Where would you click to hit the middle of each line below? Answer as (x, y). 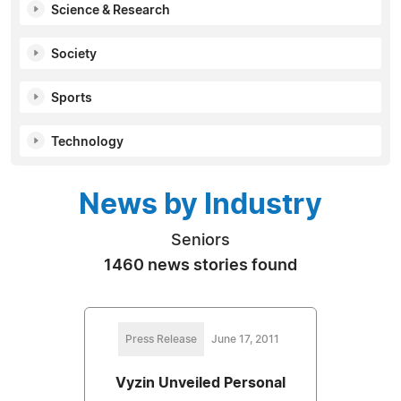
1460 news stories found (200, 265)
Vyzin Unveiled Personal (200, 383)
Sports (72, 98)
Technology (87, 142)
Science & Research (111, 10)
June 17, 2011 (245, 339)
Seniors (200, 240)
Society (74, 54)
